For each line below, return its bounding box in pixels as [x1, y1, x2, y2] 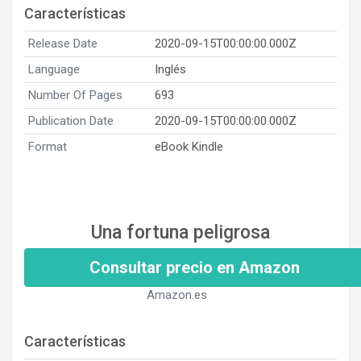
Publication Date [28, 113, 114, 128]
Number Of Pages [28, 87, 122, 102]
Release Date [28, 35, 98, 51]
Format [28, 139, 67, 154]
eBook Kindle [155, 139, 223, 154]
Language [28, 61, 80, 77]
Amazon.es [146, 287, 207, 302]
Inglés [155, 61, 186, 77]
